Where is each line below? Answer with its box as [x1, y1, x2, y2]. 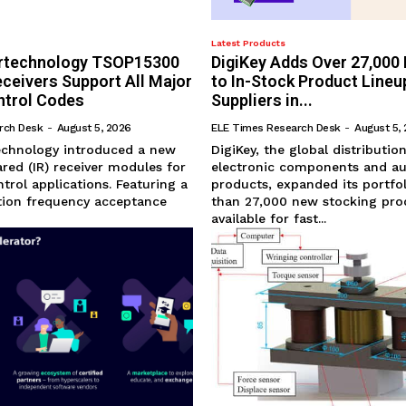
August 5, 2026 [56, 121, 131, 135]
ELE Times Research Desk [211, 121, 341, 135]
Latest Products [211, 38, 286, 49]
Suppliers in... [211, 91, 314, 111]
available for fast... [211, 211, 327, 227]
